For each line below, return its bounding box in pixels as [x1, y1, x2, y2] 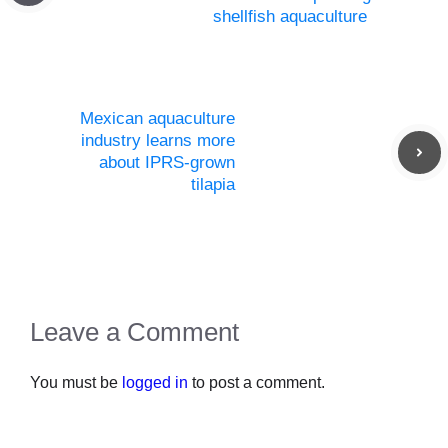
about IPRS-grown [99, 153, 235, 173]
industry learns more [81, 131, 235, 151]
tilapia [191, 175, 235, 195]
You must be [30, 374, 122, 392]
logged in [122, 374, 188, 392]
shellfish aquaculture [213, 7, 367, 27]
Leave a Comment [30, 317, 239, 348]
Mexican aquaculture [80, 109, 235, 129]
